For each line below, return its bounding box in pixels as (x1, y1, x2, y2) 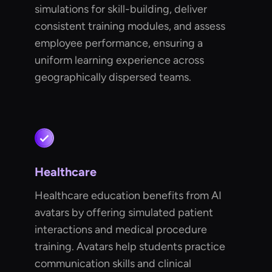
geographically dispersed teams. (35, 70, 192, 84)
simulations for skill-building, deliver (35, 2, 208, 16)
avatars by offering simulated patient (35, 206, 214, 220)
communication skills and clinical (35, 257, 192, 271)
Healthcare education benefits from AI (35, 189, 222, 203)
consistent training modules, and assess (35, 19, 226, 33)
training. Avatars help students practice (35, 240, 226, 254)
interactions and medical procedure (35, 223, 208, 237)
